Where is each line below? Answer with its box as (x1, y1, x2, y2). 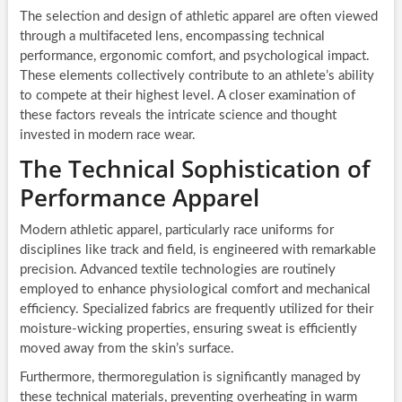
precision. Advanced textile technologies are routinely (19, 263, 336, 277)
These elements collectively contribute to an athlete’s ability (19, 69, 374, 83)
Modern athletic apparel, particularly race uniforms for (19, 223, 334, 238)
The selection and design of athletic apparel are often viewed (19, 10, 378, 24)
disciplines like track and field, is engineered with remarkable (19, 243, 376, 258)
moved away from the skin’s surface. (19, 342, 234, 356)
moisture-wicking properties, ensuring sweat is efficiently (19, 322, 357, 336)
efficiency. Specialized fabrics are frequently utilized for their (19, 302, 373, 317)
